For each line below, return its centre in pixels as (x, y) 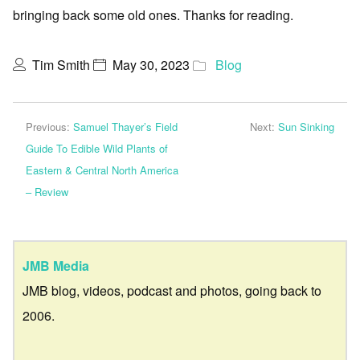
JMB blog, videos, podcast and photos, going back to (172, 291)
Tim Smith (61, 65)
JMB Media (56, 266)
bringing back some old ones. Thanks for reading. (153, 15)
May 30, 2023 (151, 65)
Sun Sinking (306, 127)
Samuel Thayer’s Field (125, 127)
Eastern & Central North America (102, 170)
